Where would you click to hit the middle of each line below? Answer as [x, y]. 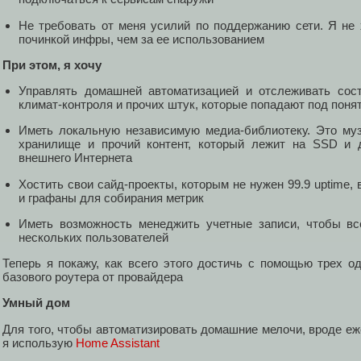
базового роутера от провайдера [93, 277]
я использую [39, 342]
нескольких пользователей [93, 237]
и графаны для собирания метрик [111, 197]
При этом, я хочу [52, 64]
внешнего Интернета [75, 158]
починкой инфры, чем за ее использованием [141, 39]
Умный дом [36, 303]
